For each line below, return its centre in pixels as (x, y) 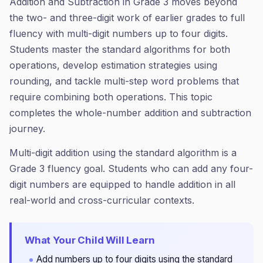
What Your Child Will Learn (90, 240)
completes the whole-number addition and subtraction (130, 113)
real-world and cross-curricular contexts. (102, 200)
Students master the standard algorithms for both (120, 49)
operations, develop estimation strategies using (113, 65)
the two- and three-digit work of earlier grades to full (127, 18)
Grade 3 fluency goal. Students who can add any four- (131, 168)
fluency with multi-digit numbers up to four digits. (119, 33)
